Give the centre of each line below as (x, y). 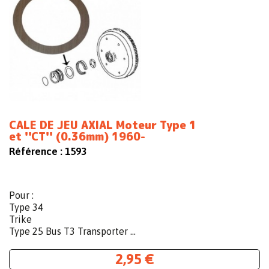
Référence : (36, 152)
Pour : (21, 195)
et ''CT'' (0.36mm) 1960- (77, 137)
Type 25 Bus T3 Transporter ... (72, 231)
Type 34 (26, 207)
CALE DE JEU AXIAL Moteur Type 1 (103, 125)
